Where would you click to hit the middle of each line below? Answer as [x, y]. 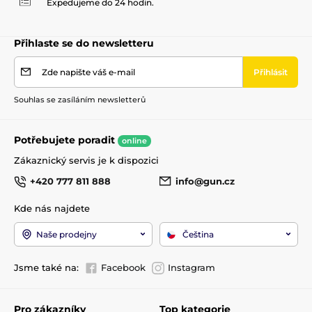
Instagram [192, 267]
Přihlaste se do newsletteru [84, 43]
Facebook [123, 267]
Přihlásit [271, 72]
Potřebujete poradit [66, 140]
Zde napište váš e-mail [88, 72]
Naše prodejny [67, 234]
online [134, 140]
